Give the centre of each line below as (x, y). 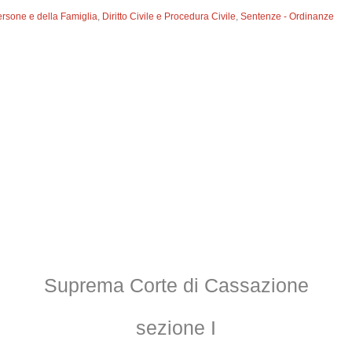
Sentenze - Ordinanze (288, 16)
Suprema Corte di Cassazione (176, 285)
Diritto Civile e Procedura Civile (169, 16)
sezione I (176, 328)
